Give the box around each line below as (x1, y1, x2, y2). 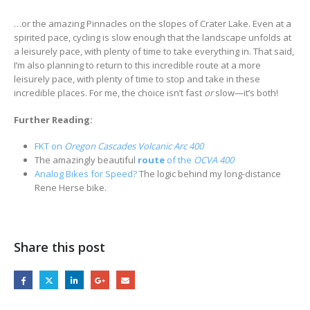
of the (164, 154, 194, 167)
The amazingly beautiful (34, 154, 138, 167)
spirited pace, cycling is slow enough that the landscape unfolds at (14, 30, 291, 44)
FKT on (34, 140, 64, 153)
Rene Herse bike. (34, 181, 107, 194)
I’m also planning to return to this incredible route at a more (14, 58, 261, 71)
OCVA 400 (193, 154, 234, 167)
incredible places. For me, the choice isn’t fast (14, 86, 204, 99)
